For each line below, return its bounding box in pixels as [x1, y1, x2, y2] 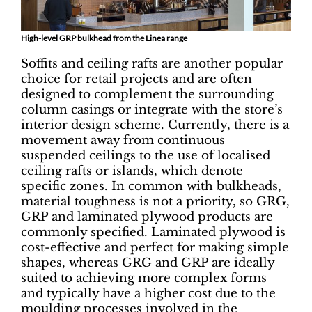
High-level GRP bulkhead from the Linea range [21, 32, 187, 43]
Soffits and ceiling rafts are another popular [21, 56, 283, 71]
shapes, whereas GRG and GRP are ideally [21, 255, 274, 270]
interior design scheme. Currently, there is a [21, 117, 289, 132]
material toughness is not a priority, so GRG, [21, 194, 290, 209]
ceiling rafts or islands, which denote [21, 163, 243, 178]
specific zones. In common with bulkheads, [21, 178, 281, 194]
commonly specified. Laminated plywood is [21, 224, 286, 240]
